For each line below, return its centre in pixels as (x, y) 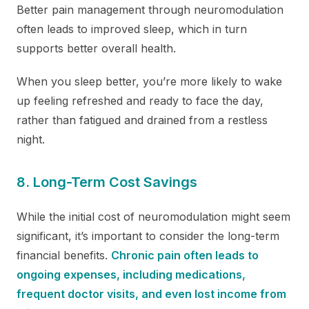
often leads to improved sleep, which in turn (132, 29)
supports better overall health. (96, 48)
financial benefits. (64, 255)
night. (31, 139)
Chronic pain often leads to (185, 255)
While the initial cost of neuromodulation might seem (153, 216)
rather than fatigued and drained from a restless (142, 120)
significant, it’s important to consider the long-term (148, 236)
